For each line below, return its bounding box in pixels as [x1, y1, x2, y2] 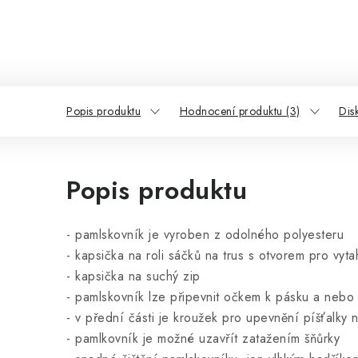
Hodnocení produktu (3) [179, 103, 300, 119]
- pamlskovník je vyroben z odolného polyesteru [66, 225, 348, 244]
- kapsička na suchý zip [66, 267, 205, 285]
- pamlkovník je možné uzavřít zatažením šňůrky [66, 329, 344, 348]
